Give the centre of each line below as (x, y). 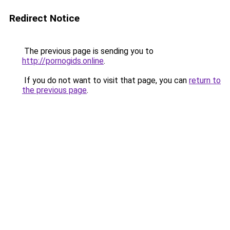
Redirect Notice (44, 18)
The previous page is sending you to (88, 51)
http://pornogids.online (63, 61)
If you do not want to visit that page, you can (106, 80)
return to (205, 80)
